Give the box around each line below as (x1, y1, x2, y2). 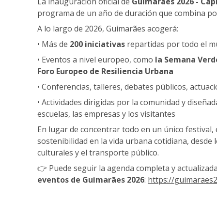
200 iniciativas (68, 38, 127, 49)
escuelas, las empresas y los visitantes (37, 108, 175, 119)
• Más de (37, 38, 68, 49)
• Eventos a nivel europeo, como (37, 54, 155, 65)
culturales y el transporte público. (37, 147, 159, 158)
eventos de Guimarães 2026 (37, 174, 144, 185)
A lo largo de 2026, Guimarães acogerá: (37, 23, 178, 34)
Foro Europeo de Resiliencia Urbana (37, 65, 173, 77)
